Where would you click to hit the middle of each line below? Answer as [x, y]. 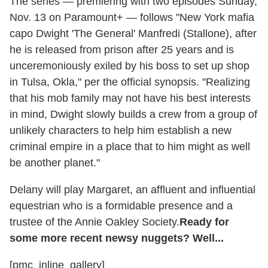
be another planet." [55, 163]
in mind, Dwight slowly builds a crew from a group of [133, 115]
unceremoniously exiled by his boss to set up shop [130, 66]
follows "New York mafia [197, 18]
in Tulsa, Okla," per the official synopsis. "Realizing [130, 82]
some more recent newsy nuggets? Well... [117, 238]
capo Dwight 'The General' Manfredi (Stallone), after [133, 34]
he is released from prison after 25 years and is [122, 50]
